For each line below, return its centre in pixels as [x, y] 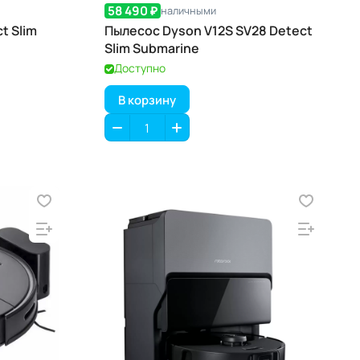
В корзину [147, 99]
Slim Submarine [152, 48]
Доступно [140, 68]
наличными [188, 10]
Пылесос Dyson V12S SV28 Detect [209, 31]
